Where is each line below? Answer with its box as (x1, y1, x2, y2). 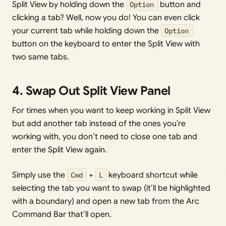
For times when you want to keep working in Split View (12, 105, 210, 116)
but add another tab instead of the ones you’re (12, 118, 186, 129)
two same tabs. (12, 51, 69, 62)
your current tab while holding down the (12, 25, 161, 36)
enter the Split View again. (12, 144, 107, 155)
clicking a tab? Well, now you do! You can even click (12, 12, 200, 23)
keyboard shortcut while (106, 169, 198, 180)
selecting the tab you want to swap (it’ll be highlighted (12, 183, 210, 193)
